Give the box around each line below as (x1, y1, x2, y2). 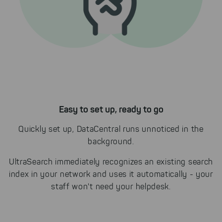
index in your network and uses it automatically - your (9, 169, 213, 179)
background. (88, 136, 134, 146)
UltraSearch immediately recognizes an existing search (8, 157, 214, 166)
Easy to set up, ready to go (58, 104, 164, 115)
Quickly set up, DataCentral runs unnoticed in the (18, 124, 204, 134)
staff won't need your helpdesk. (51, 181, 171, 191)
